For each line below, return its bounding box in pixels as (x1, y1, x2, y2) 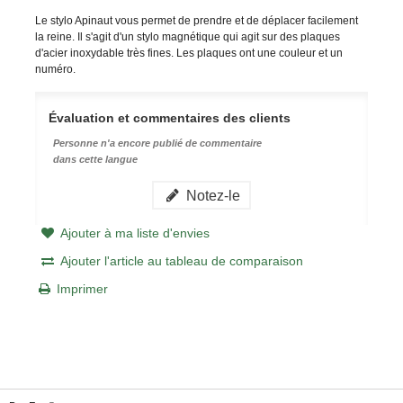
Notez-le (183, 186, 241, 203)
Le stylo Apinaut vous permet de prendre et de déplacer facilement (34, 13, 358, 27)
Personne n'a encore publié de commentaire (52, 137, 262, 148)
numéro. (34, 62, 76, 76)
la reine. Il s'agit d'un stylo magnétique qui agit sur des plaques (34, 30, 340, 43)
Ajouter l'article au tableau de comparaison (59, 253, 303, 268)
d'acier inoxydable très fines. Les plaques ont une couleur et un (34, 46, 343, 59)
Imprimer (56, 281, 108, 296)
